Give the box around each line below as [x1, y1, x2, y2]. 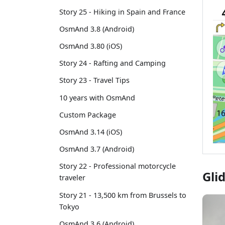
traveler [59, 173, 85, 183]
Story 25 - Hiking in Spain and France [59, 7, 185, 17]
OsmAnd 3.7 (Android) [59, 144, 134, 154]
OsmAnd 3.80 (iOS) [59, 41, 122, 51]
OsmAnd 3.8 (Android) [59, 24, 134, 34]
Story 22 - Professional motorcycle [59, 161, 176, 171]
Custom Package [59, 109, 116, 120]
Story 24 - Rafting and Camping [59, 58, 166, 68]
